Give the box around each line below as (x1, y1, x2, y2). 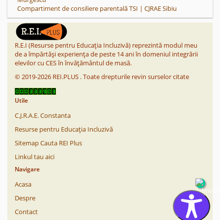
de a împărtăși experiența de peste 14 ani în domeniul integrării (15, 50, 198, 58)
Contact (15, 207, 38, 216)
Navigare (15, 165, 40, 173)
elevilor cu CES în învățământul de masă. (15, 58, 132, 67)
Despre (15, 193, 35, 202)
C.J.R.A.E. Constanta (15, 111, 71, 120)
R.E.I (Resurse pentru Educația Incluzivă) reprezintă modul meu (15, 41, 197, 50)
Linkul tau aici (15, 152, 55, 161)
